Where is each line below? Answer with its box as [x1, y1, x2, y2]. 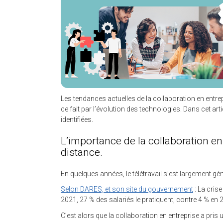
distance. [61, 146, 103, 158]
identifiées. [61, 115, 93, 123]
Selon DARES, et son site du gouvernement [61, 185, 193, 193]
